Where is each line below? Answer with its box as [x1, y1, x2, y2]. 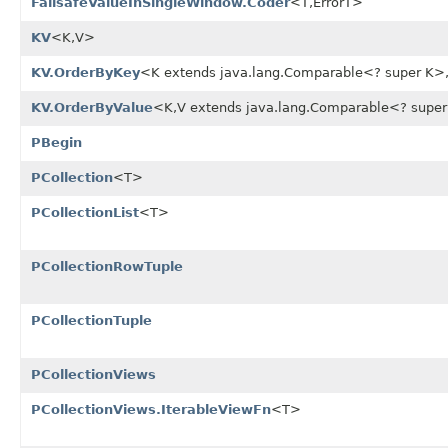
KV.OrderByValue [31, 99, 153, 115]
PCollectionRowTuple [31, 258, 183, 274]
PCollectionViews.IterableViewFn [31, 401, 271, 417]
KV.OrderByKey [31, 64, 140, 80]
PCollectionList [31, 204, 139, 220]
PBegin [31, 134, 82, 150]
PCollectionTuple [31, 312, 152, 328]
